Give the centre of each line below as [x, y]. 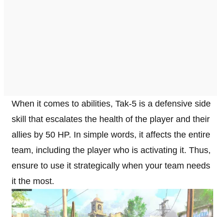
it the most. [33, 181]
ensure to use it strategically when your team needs [111, 165]
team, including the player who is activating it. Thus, [111, 150]
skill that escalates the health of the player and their [111, 119]
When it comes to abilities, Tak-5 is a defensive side [111, 103]
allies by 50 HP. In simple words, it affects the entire [111, 134]
